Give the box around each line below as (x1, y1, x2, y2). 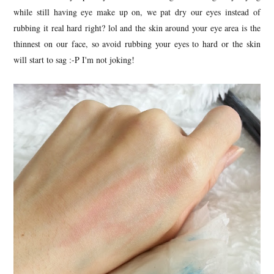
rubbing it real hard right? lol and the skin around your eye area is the (13, 22, 261, 34)
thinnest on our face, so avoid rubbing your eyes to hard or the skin (13, 38, 261, 50)
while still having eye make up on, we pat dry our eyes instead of (13, 6, 261, 18)
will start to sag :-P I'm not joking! (13, 54, 135, 66)
